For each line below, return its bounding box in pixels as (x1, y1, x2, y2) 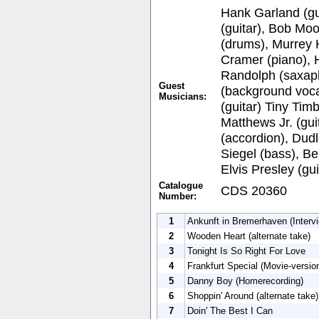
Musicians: (159, 90, 206, 102)
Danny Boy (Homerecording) (187, 275, 303, 286)
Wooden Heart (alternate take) (187, 230, 310, 241)
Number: (159, 190, 197, 202)
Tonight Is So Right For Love (187, 245, 305, 256)
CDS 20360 (221, 182, 287, 198)
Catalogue (159, 179, 203, 191)
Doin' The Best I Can (187, 305, 273, 316)
